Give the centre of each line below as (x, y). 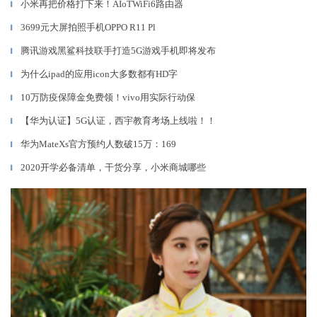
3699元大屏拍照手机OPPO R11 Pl (88, 27)
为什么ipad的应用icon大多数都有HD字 (99, 74)
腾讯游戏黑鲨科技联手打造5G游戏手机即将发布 (118, 51)
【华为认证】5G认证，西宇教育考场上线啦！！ (118, 121)
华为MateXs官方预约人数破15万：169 (98, 144)
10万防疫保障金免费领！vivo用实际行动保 (108, 97)
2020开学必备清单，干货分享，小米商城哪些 (113, 167)
